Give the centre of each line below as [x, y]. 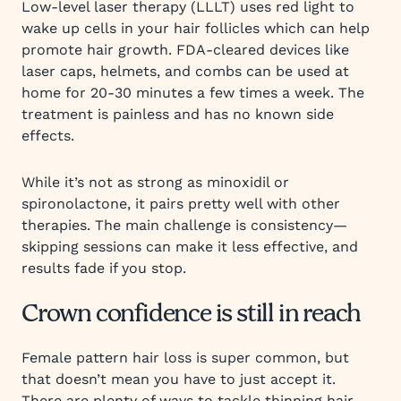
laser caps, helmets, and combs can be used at [185, 71]
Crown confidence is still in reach [192, 315]
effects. [48, 136]
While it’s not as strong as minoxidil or [155, 182]
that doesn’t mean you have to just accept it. [179, 379]
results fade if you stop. [104, 268]
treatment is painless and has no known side [178, 114]
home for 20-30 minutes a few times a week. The [193, 93]
